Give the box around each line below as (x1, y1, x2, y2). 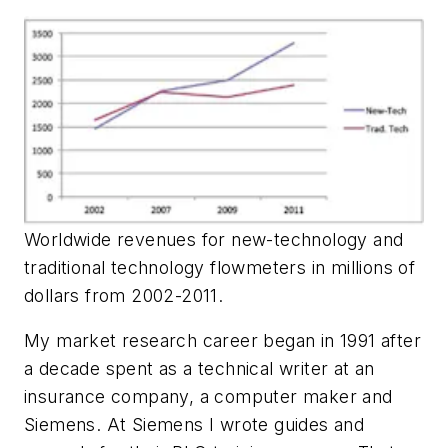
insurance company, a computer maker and (24, 386, 393, 408)
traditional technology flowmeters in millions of (24, 256, 416, 278)
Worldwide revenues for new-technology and (24, 228, 404, 250)
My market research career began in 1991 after (24, 330, 421, 352)
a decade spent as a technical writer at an (24, 358, 375, 380)
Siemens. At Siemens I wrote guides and (24, 414, 365, 436)
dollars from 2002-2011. (24, 284, 224, 306)
